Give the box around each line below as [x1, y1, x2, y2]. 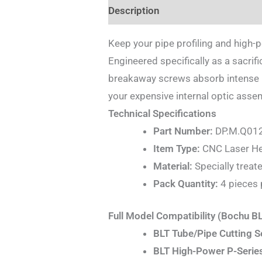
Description [108, 5, 160, 17]
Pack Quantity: [153, 177, 218, 189]
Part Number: [153, 125, 213, 137]
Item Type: [153, 142, 200, 154]
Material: [153, 160, 192, 172]
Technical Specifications [108, 107, 217, 119]
